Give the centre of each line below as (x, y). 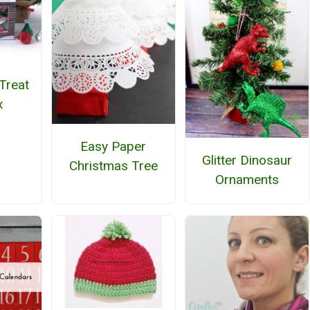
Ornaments (247, 180)
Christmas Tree (113, 165)
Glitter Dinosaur (247, 161)
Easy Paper (113, 146)
